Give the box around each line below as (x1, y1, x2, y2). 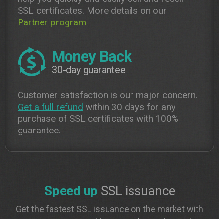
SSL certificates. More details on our (18, 5, 167, 16)
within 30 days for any (83, 101, 175, 112)
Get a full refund (18, 101, 83, 112)
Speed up (44, 183, 98, 198)
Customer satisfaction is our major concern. (18, 89, 197, 101)
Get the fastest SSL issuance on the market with (16, 204, 203, 214)
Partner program (18, 17, 86, 28)
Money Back (52, 47, 131, 66)
